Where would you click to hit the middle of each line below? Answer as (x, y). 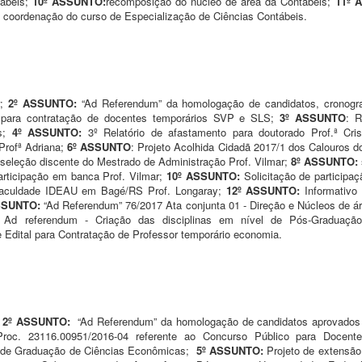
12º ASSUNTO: (265, 190)
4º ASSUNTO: (50, 132)
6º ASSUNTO (99, 146)
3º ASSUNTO (313, 117)
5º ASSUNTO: (232, 350)
